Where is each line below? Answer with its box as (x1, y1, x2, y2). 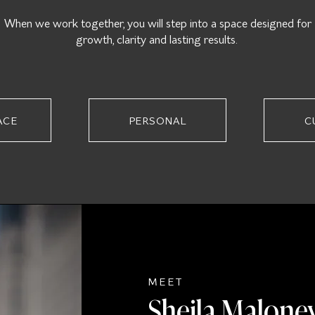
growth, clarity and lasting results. (75, 32, 240, 46)
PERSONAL (128, 113, 187, 127)
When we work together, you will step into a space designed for (4, 16, 311, 30)
